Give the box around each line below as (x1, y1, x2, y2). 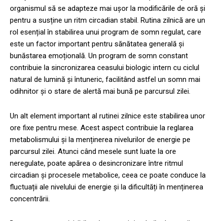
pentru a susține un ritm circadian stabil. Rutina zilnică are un (10, 15, 205, 25)
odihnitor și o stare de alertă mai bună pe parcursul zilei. (10, 86, 190, 96)
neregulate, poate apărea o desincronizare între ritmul (10, 158, 183, 168)
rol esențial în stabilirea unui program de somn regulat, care (10, 27, 201, 37)
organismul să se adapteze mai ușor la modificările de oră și (10, 3, 205, 13)
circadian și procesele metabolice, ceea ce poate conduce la (10, 170, 206, 180)
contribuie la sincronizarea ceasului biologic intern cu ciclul (10, 63, 199, 72)
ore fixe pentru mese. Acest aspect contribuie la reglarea (10, 123, 193, 132)
